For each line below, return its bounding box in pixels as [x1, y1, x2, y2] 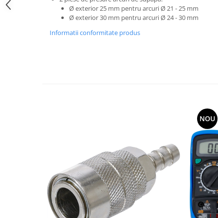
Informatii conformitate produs [50, 28, 140, 37]
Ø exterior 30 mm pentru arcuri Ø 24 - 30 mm [69, 13, 199, 22]
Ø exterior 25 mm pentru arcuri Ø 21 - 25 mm [69, 3, 199, 13]
